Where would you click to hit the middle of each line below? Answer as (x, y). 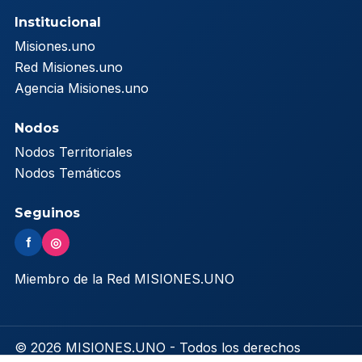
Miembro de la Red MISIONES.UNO (124, 278)
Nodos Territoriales (74, 152)
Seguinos (47, 213)
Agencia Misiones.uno (82, 88)
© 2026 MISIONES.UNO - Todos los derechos (158, 347)
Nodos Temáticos (68, 173)
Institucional (58, 22)
